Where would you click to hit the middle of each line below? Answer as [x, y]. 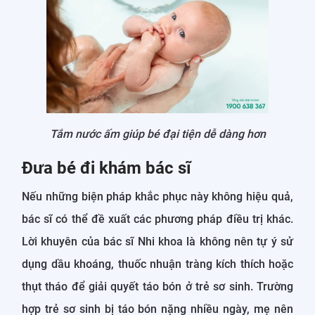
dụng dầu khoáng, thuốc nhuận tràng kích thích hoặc [157, 264]
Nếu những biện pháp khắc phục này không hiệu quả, [157, 196]
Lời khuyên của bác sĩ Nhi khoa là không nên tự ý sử [157, 241]
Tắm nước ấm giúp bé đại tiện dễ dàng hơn [157, 134]
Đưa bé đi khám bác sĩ [107, 168]
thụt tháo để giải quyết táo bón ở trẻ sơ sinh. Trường [157, 286]
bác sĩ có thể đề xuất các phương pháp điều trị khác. [157, 219]
